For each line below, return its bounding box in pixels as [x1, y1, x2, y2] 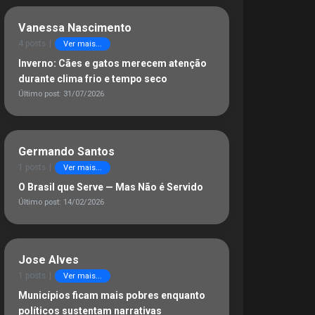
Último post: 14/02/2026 [18, 198, 104, 207]
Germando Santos [18, 145, 115, 158]
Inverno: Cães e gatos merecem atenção [18, 58, 207, 69]
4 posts [18, 39, 46, 49]
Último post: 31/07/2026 [18, 89, 104, 98]
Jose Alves [18, 253, 79, 266]
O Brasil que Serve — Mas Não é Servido [18, 181, 203, 193]
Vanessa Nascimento [18, 21, 131, 34]
